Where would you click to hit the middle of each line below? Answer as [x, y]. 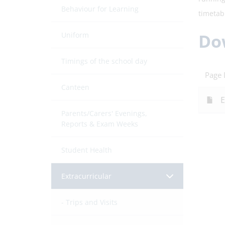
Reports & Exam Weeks [100, 124]
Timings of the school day [104, 61]
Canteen [75, 87]
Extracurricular [86, 176]
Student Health [87, 150]
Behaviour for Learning [100, 9]
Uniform [75, 35]
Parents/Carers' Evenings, [104, 113]
